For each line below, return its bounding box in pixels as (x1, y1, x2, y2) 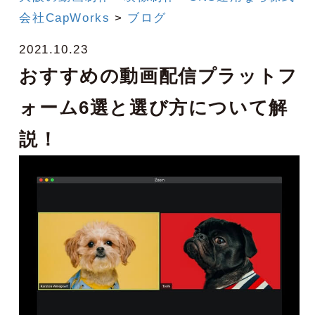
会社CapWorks (19, 11, 110, 25)
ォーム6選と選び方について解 (19, 97, 288, 117)
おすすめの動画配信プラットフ (19, 65, 298, 86)
